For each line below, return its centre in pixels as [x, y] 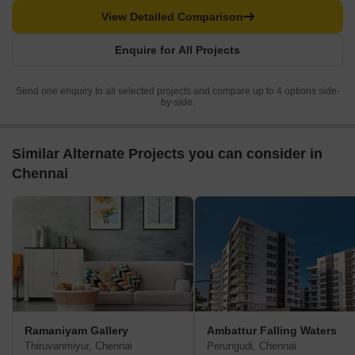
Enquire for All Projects [177, 50]
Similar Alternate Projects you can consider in [167, 154]
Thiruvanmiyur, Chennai [78, 346]
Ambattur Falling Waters [272, 331]
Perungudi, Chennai [252, 346]
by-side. [177, 103]
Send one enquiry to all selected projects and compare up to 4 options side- [177, 92]
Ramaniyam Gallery [76, 331]
